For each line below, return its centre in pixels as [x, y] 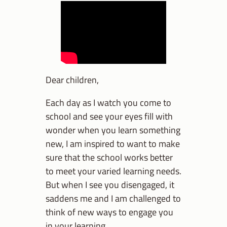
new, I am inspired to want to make [113, 143]
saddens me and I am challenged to [113, 198]
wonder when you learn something [113, 129]
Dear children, [72, 79]
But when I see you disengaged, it [110, 184]
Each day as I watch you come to [108, 102]
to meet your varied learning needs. [113, 171]
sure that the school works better [109, 157]
